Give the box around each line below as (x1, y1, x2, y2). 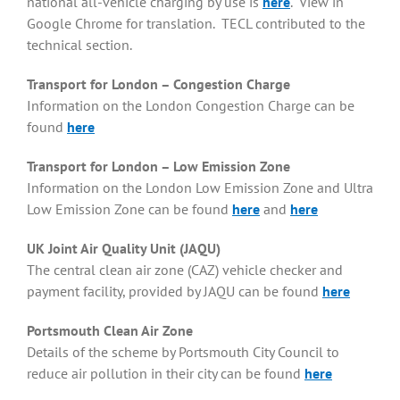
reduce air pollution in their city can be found (27, 364, 304, 383)
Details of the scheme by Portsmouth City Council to (27, 343, 339, 362)
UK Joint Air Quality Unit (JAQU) (27, 239, 221, 258)
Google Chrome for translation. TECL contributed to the (27, 14, 365, 33)
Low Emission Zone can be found (27, 200, 232, 219)
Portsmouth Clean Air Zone (27, 321, 193, 340)
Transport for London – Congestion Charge (27, 75, 290, 94)
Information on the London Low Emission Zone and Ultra (27, 179, 373, 197)
